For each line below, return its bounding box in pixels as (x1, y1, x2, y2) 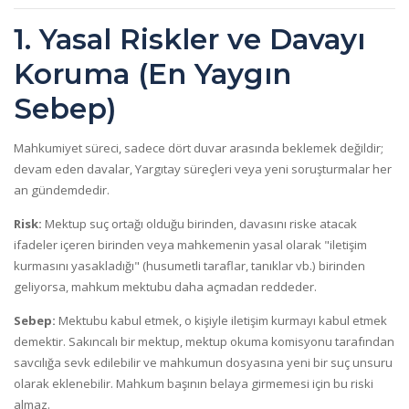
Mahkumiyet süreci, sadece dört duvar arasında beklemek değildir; (14, 139, 383, 156)
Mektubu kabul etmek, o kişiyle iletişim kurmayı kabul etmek (56, 312, 387, 330)
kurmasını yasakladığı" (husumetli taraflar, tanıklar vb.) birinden (14, 257, 365, 274)
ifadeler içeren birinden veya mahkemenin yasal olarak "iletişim (14, 236, 367, 253)
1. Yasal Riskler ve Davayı (14, 21, 365, 57)
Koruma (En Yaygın (14, 56, 291, 91)
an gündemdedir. (14, 181, 110, 198)
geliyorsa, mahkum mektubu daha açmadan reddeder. (14, 278, 317, 295)
